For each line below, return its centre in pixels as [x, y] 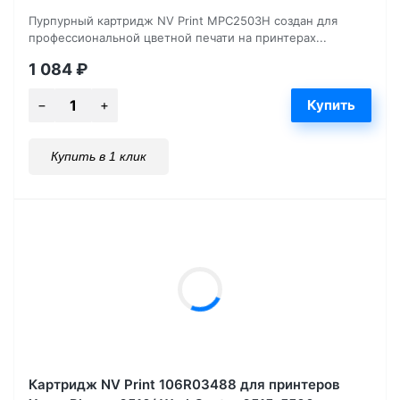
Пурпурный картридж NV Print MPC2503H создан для [183, 20]
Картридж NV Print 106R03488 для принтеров [184, 384]
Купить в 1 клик [99, 156]
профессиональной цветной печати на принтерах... [178, 37]
